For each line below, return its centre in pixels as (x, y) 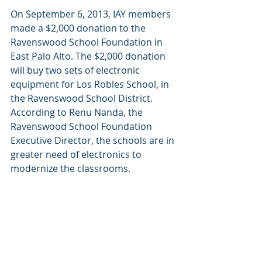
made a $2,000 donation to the (79, 28)
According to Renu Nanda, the (78, 112)
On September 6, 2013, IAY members (92, 14)
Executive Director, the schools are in (94, 140)
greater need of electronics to (77, 154)
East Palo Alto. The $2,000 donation (89, 56)
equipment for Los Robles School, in (91, 84)
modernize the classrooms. (70, 168)
